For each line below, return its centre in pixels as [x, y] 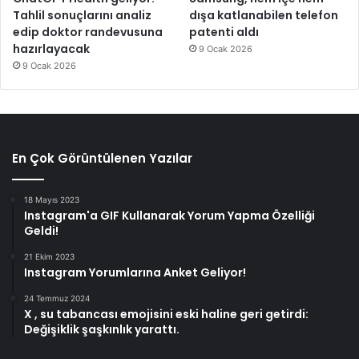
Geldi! [41, 231]
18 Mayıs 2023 [52, 200]
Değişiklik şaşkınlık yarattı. [102, 330]
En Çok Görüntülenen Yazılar [102, 159]
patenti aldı [224, 32]
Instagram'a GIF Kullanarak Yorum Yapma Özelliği [169, 216]
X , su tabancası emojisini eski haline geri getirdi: [166, 315]
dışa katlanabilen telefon [264, 16]
